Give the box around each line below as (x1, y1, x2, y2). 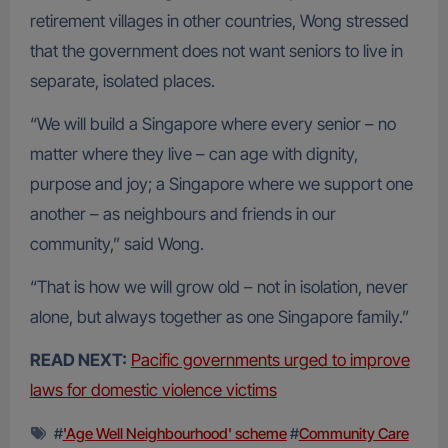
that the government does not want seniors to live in (29, 41, 403, 62)
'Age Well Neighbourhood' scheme (62, 424, 287, 444)
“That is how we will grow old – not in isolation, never (29, 277, 408, 298)
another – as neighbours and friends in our (29, 204, 336, 225)
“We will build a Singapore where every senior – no (29, 114, 396, 135)
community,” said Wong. (29, 234, 204, 255)
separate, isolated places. (29, 71, 215, 92)
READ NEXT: (29, 350, 127, 371)
